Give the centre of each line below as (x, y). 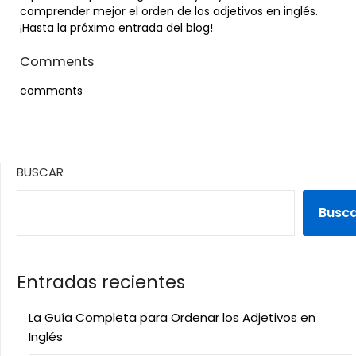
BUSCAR (40, 172)
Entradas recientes (101, 282)
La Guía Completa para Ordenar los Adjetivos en (172, 317)
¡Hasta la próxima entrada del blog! (116, 28)
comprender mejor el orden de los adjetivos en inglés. (169, 11)
